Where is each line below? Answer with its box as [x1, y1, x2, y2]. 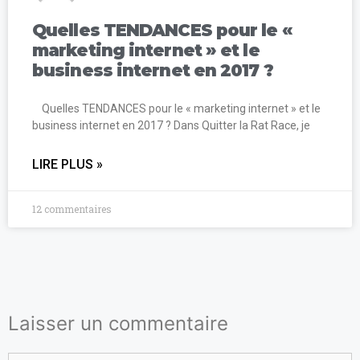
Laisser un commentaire [8, 311, 228, 335]
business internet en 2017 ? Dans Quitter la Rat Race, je [32, 118, 310, 132]
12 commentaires [32, 202, 112, 215]
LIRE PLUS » [32, 156, 103, 172]
